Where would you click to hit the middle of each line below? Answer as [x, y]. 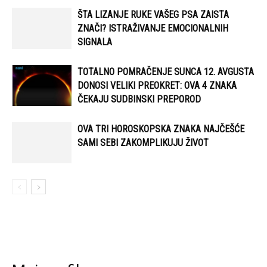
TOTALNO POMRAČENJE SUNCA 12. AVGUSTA [166, 72]
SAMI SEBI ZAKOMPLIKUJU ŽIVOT [143, 143]
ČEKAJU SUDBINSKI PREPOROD [139, 99]
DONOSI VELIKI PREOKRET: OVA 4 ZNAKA [157, 86]
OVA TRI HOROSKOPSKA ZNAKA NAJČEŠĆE [161, 129]
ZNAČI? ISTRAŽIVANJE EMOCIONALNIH [153, 28]
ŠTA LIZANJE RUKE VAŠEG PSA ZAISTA [153, 15]
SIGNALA [95, 42]
